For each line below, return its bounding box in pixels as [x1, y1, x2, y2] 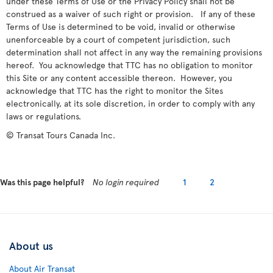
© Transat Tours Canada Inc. [6, 129, 115, 141]
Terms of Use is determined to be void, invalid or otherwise [6, 21, 235, 32]
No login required [93, 176, 160, 188]
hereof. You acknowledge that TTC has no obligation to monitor [6, 59, 253, 71]
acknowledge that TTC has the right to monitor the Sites [6, 85, 223, 96]
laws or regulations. [6, 110, 83, 122]
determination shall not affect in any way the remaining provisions [6, 46, 262, 58]
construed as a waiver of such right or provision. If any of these [6, 8, 255, 19]
